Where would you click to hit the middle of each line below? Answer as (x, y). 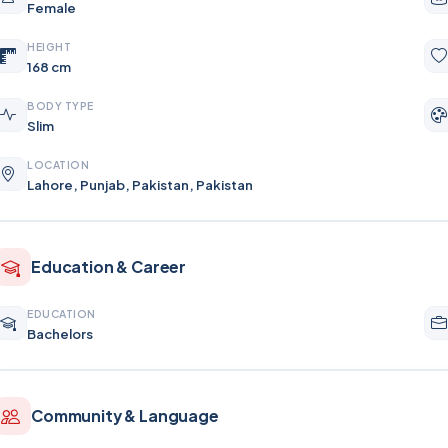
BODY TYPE (60, 105)
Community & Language (125, 415)
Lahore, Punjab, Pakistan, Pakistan (140, 184)
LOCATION (58, 164)
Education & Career (109, 266)
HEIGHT (49, 46)
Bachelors (60, 333)
